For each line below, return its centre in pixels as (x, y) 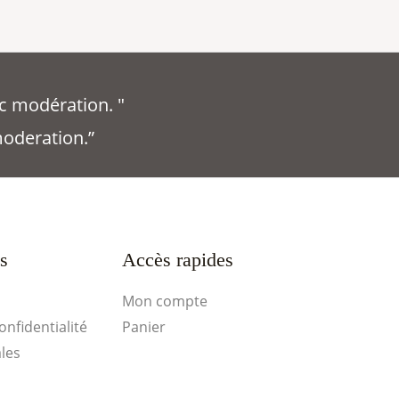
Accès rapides (177, 260)
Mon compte (164, 301)
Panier (143, 326)
